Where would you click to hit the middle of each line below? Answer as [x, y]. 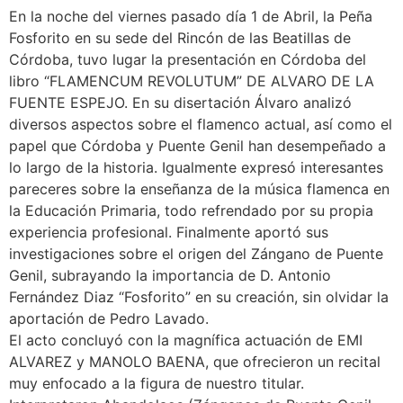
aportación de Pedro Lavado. [109, 319]
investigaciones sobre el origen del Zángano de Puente [196, 254]
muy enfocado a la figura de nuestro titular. [157, 384]
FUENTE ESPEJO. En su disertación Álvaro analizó [180, 103]
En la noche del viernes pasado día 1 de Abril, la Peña [191, 17]
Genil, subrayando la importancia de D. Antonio [170, 276]
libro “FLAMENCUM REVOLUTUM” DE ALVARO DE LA [192, 81]
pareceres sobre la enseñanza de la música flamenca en [199, 189]
